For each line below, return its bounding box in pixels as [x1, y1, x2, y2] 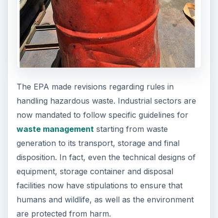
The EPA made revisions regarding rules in [16, 82, 174, 92]
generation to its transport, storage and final [16, 138, 180, 148]
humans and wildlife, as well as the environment [16, 195, 194, 205]
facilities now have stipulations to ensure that [16, 181, 182, 191]
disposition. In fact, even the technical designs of [16, 152, 196, 163]
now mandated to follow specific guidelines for [16, 110, 188, 120]
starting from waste [93, 124, 168, 134]
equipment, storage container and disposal [16, 166, 173, 177]
